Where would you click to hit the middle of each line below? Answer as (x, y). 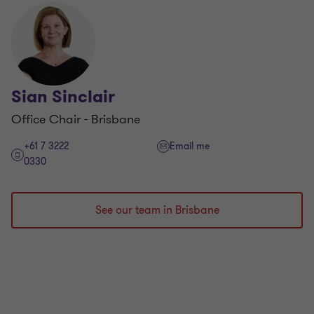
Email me (190, 146)
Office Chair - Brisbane (76, 119)
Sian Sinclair (63, 97)
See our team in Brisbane (157, 210)
